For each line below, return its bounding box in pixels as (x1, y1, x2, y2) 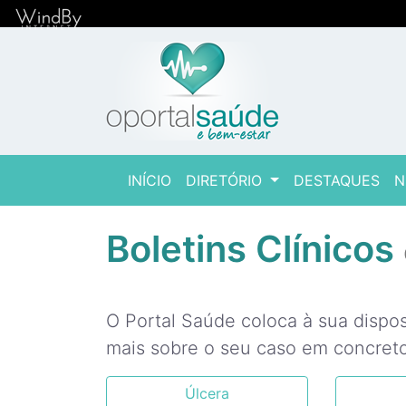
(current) (170, 170, 230, 188)
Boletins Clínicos (106, 227, 403, 271)
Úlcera (185, 384, 230, 402)
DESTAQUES (293, 171, 380, 189)
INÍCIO (128, 171, 171, 189)
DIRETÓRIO (186, 171, 266, 189)
